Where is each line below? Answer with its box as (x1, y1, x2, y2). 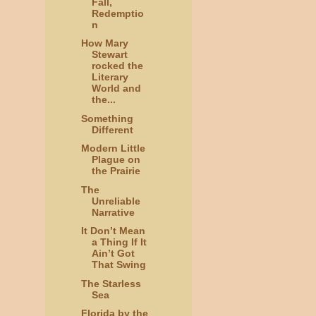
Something (80, 112, 133, 124)
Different (91, 123, 133, 135)
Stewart (91, 49, 128, 61)
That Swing (91, 259, 146, 271)
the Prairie (91, 165, 140, 177)
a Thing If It (91, 236, 147, 248)
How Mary (80, 37, 128, 49)
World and (91, 83, 141, 95)
